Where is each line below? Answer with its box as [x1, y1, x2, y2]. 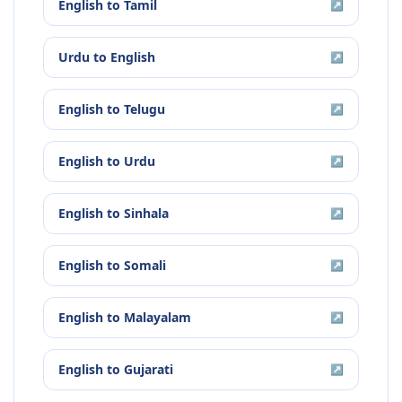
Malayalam [124, 309, 191, 327]
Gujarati [124, 361, 173, 379]
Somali [124, 257, 166, 275]
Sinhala [124, 205, 169, 223]
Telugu [124, 100, 165, 118]
